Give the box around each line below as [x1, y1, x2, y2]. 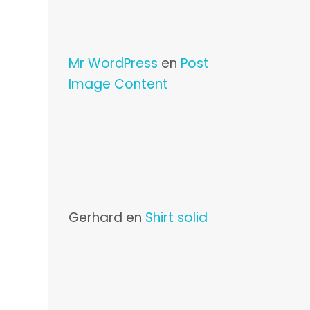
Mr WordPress [68, 54, 158, 73]
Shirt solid [145, 208, 208, 227]
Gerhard [68, 208, 122, 227]
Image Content [68, 75, 168, 93]
